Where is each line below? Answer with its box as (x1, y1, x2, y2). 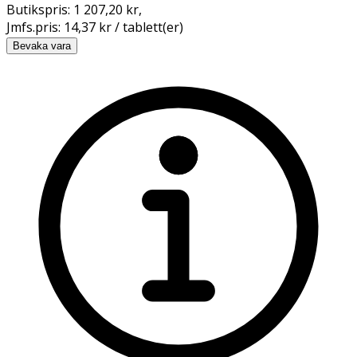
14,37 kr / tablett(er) (64, 18, 183, 36)
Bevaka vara (13, 39, 71, 52)
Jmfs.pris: (6, 18, 64, 36)
